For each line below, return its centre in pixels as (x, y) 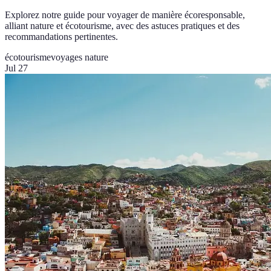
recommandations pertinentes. (61, 37)
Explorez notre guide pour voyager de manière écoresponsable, (125, 15)
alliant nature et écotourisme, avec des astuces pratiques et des (122, 26)
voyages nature (80, 57)
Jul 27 (16, 68)
